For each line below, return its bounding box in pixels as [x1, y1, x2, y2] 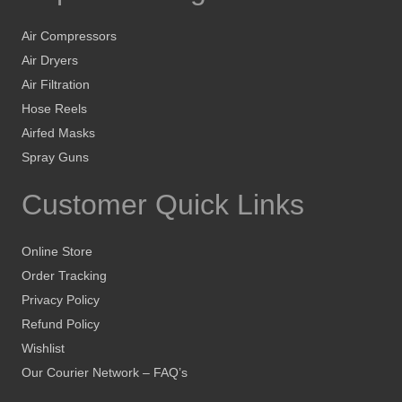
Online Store [22, 243, 92, 258]
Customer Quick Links [22, 188, 304, 221]
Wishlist [22, 340, 65, 355]
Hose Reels [22, 100, 87, 116]
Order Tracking [22, 267, 107, 283]
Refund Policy [22, 316, 100, 331]
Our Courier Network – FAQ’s [22, 364, 188, 380]
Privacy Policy [22, 292, 100, 307]
